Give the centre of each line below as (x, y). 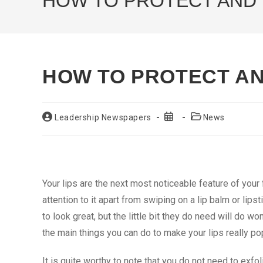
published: (185, 127)
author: (56, 127)
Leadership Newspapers (103, 117)
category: (209, 127)
